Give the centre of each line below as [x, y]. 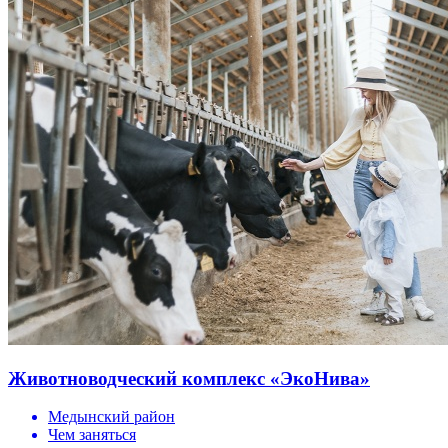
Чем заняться [92, 435]
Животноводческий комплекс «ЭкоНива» [189, 378]
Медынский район [111, 417]
